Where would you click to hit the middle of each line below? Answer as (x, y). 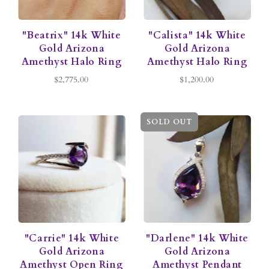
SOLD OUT (169, 122)
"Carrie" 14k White (72, 239)
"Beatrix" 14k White (72, 36)
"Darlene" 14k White (197, 239)
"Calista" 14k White (197, 36)
